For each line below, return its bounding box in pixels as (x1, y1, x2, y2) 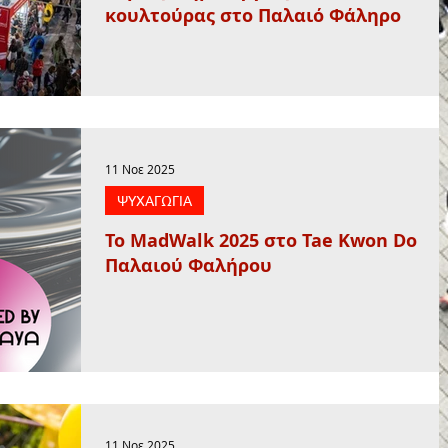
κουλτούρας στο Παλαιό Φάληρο (105, 2, 401, 28)
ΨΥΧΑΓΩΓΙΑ (117, 191, 192, 210)
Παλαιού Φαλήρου (105, 253, 272, 279)
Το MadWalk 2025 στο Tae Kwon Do (105, 228, 417, 254)
